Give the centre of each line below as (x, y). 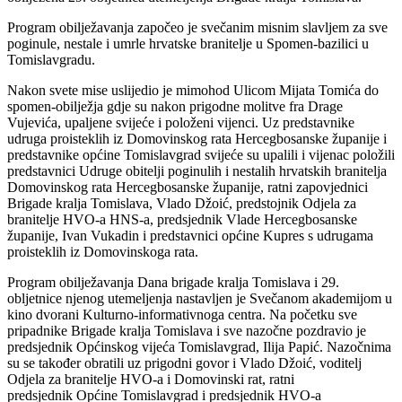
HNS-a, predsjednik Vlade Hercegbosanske (233, 219)
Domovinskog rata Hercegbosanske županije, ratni (152, 187)
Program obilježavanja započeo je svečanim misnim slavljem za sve (197, 27)
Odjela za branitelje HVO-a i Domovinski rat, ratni (151, 379)
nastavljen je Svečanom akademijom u (284, 298)
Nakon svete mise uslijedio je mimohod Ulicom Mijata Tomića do (193, 90)
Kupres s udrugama (318, 235)
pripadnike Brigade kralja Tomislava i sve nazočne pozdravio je (187, 330)
